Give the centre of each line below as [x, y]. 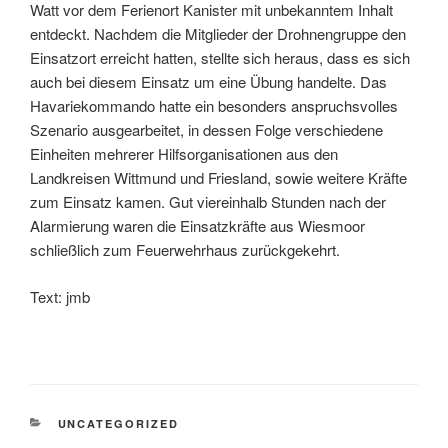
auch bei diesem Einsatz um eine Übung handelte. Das [208, 82]
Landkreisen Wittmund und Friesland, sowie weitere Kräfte [218, 178]
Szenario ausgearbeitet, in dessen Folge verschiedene [206, 130]
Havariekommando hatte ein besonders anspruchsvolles [214, 106]
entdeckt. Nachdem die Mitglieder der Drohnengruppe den [218, 34]
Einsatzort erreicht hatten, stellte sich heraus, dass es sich [220, 58]
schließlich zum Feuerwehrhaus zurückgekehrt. [185, 250]
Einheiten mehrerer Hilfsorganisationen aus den [184, 154]
